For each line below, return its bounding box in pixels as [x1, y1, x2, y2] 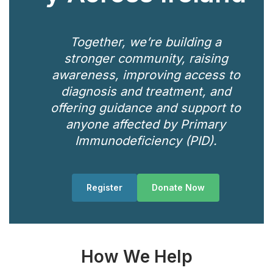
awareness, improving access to [51, 68, 240, 82]
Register [87, 182, 122, 193]
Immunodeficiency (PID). [74, 133, 217, 148]
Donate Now [152, 182, 205, 193]
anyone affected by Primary [66, 117, 225, 132]
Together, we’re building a [70, 35, 221, 49]
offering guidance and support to [51, 101, 241, 115]
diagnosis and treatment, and [60, 84, 231, 99]
